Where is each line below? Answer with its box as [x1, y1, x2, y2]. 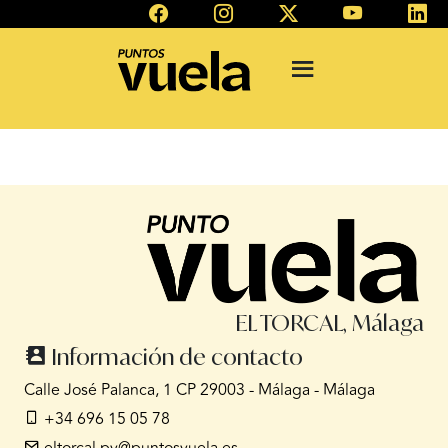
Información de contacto [46, 343, 303, 371]
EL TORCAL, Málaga [235, 309, 424, 337]
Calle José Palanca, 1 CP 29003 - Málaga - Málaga [24, 378, 375, 403]
